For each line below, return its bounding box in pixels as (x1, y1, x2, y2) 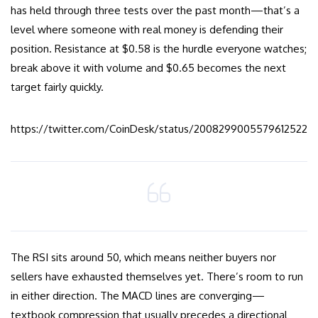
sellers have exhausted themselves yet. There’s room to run (11, 270, 303, 284)
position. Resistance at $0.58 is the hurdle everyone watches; (11, 42, 307, 56)
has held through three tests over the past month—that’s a (11, 4, 300, 18)
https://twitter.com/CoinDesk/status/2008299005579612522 (11, 122, 307, 136)
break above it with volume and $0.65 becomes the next (11, 61, 286, 75)
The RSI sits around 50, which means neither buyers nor (11, 251, 276, 265)
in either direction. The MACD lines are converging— (11, 289, 265, 303)
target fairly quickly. (11, 80, 104, 94)
